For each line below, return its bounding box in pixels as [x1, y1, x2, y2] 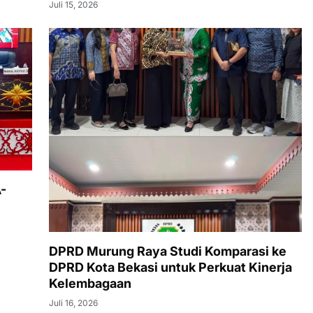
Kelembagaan [49, 275, 131, 291]
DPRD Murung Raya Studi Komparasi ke [49, 243, 286, 259]
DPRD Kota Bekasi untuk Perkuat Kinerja [49, 259, 292, 275]
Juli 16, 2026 [49, 297, 98, 308]
